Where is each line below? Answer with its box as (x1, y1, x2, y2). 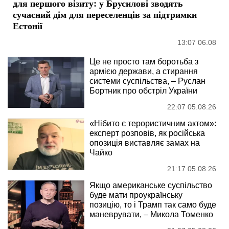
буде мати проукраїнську (89, 190, 182, 199)
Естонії (13, 18, 42, 32)
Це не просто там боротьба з (89, 57, 198, 66)
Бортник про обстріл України (89, 86, 197, 95)
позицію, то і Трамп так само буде (89, 200, 216, 209)
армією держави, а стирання (89, 66, 198, 76)
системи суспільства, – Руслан (89, 76, 205, 85)
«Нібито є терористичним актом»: (89, 119, 216, 128)
